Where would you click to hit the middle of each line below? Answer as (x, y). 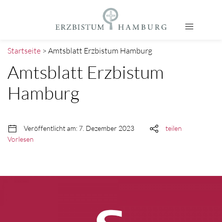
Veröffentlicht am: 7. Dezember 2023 (78, 128)
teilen (174, 128)
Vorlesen (21, 139)
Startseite (24, 50)
